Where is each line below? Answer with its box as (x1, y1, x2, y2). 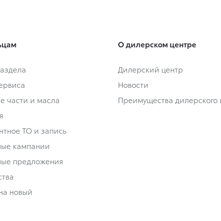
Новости (118, 79, 148, 90)
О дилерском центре (118, 38, 196, 50)
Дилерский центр (118, 64, 183, 75)
